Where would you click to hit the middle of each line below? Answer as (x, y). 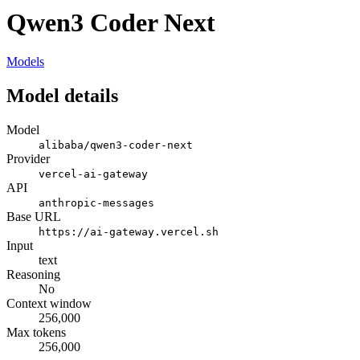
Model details (62, 96)
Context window (49, 304)
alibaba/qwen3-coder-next (116, 145)
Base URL (34, 217)
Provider (28, 159)
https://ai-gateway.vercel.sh (129, 232)
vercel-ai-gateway (93, 174)
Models (25, 62)
